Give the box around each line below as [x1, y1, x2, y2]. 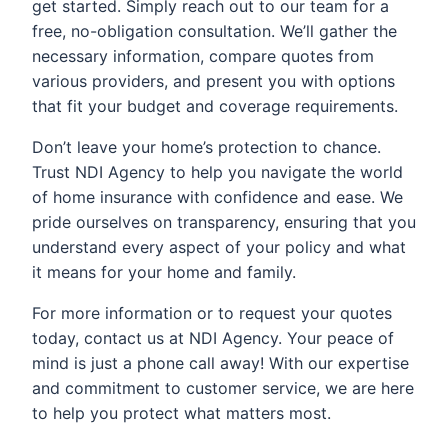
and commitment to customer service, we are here [32, 378, 414, 398]
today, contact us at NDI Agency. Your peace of [32, 328, 394, 348]
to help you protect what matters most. [32, 403, 331, 423]
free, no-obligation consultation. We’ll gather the [32, 21, 397, 41]
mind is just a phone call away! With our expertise [32, 353, 409, 373]
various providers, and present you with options [32, 71, 395, 91]
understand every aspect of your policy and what [32, 237, 406, 257]
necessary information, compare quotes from [32, 46, 374, 66]
